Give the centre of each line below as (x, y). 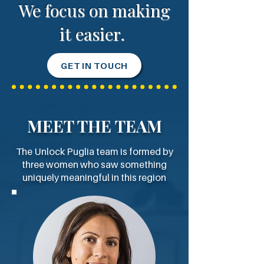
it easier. (94, 34)
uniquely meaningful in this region (94, 177)
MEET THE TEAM (94, 126)
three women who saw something (94, 164)
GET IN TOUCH (94, 65)
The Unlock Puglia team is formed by (94, 151)
